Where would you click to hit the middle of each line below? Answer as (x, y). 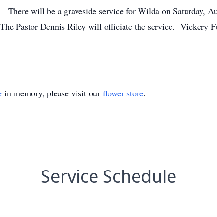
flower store (123, 93)
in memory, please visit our (52, 93)
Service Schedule (108, 176)
